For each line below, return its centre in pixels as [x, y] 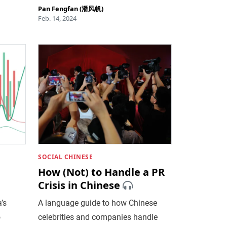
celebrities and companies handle [98, 217]
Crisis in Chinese [79, 185]
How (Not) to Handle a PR [102, 172]
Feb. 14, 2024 [58, 18]
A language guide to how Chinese [98, 203]
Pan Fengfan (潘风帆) [71, 8]
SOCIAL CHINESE [66, 157]
